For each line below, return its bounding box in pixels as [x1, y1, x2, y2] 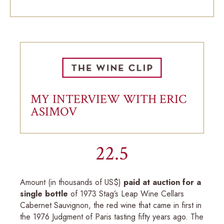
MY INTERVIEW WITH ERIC [30, 90, 186, 107]
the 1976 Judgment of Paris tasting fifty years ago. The [20, 210, 203, 222]
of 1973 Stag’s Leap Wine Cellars [70, 187, 184, 199]
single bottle [20, 187, 70, 199]
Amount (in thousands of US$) [20, 176, 123, 188]
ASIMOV [30, 103, 77, 120]
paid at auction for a [123, 176, 201, 188]
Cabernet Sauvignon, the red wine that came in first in [20, 199, 201, 211]
